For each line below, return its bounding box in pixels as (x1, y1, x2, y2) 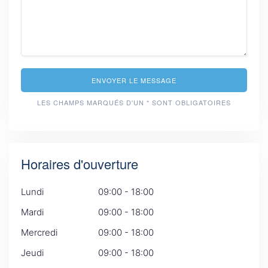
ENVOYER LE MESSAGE (92, 75, 176, 85)
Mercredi (21, 227, 57, 238)
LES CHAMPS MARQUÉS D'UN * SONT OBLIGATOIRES (37, 98, 231, 107)
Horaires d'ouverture (21, 154, 138, 173)
